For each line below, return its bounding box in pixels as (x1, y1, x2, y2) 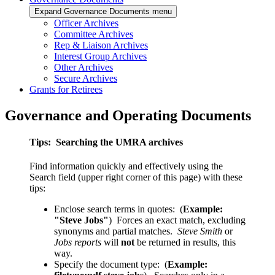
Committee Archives (54, 28, 133, 39)
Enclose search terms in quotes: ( (54, 204, 183, 215)
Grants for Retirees (29, 83, 103, 95)
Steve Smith (177, 226, 222, 237)
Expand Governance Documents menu (34, 6, 172, 16)
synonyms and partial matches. (54, 226, 177, 237)
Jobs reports (54, 237, 101, 248)
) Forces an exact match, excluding (109, 215, 246, 226)
